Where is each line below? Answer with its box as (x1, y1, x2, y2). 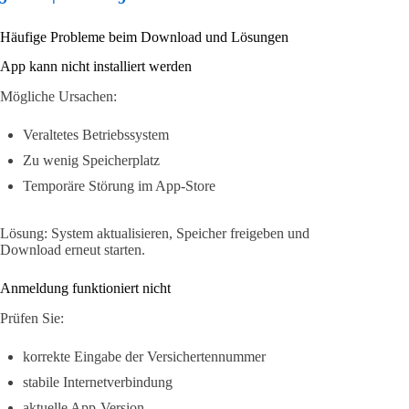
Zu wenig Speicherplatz (23, 152, 160, 169)
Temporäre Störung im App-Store (23, 178, 215, 194)
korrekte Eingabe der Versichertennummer (23, 349, 266, 365)
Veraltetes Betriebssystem (23, 127, 169, 143)
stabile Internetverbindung (23, 374, 173, 391)
